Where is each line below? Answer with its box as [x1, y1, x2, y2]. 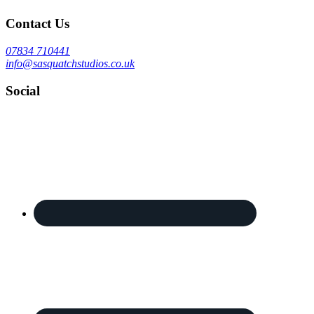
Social [6, 83, 40, 98]
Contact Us [6, 16, 69, 32]
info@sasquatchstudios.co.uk [6, 57, 135, 70]
